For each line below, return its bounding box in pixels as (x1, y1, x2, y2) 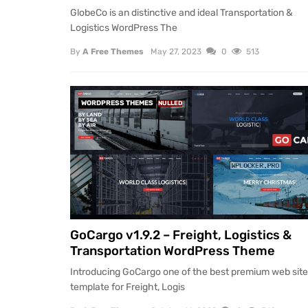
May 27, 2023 (151, 47, 202, 57)
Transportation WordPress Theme (70, 243, 275, 258)
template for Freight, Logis (70, 281, 185, 294)
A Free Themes (82, 47, 144, 57)
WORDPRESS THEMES (81, 99, 153, 108)
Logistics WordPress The (70, 22, 177, 34)
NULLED (158, 100, 182, 107)
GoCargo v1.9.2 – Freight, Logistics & (70, 227, 291, 243)
